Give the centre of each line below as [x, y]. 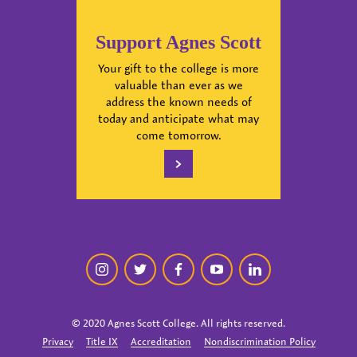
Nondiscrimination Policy [259, 341]
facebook [201, 271]
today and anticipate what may [178, 118]
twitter [158, 271]
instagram [127, 271]
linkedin [275, 271]
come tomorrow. [178, 135]
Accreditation [161, 341]
